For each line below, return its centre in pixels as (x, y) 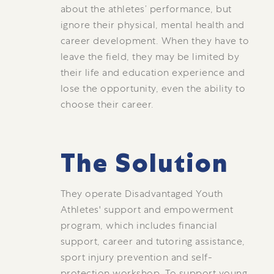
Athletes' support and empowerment (147, 209)
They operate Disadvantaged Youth (142, 194)
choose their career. (107, 104)
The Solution (144, 163)
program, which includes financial (139, 225)
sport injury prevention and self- (136, 257)
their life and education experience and (153, 72)
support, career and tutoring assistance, (153, 241)
